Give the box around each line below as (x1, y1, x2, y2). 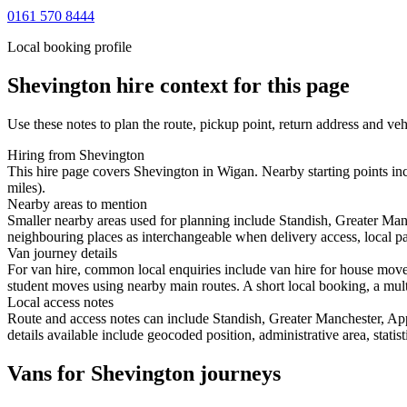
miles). (7, 179, 45, 195)
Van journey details (7, 244, 117, 261)
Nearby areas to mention (7, 195, 147, 212)
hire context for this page (111, 73, 350, 97)
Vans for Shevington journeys (7, 361, 281, 385)
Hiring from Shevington (7, 146, 144, 163)
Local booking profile (7, 38, 132, 55)
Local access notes (7, 293, 114, 310)
